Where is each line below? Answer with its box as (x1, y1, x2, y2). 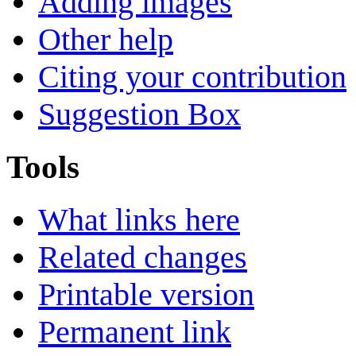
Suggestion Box (38, 96, 241, 133)
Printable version (38, 276, 254, 312)
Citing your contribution (38, 59, 346, 95)
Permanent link (38, 313, 231, 350)
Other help (38, 21, 173, 58)
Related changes (38, 238, 247, 275)
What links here (38, 201, 240, 238)
